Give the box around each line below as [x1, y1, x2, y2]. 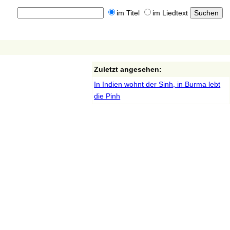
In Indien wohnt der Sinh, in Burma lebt [94, 80, 221, 88]
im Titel [116, 9, 140, 17]
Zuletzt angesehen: [94, 65, 162, 73]
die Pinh [94, 92, 121, 100]
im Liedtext [152, 9, 188, 17]
